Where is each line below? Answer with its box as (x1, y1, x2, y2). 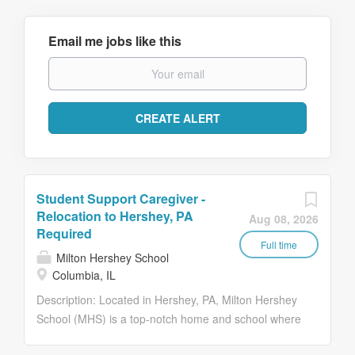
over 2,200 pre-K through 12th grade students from (36, 330, 293, 345)
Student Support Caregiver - (36, 189, 205, 208)
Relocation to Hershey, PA (36, 207, 193, 225)
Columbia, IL (49, 267, 116, 283)
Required (36, 224, 92, 242)
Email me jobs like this (48, 32, 181, 50)
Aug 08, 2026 (249, 211, 319, 227)
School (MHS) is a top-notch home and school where (36, 311, 301, 326)
